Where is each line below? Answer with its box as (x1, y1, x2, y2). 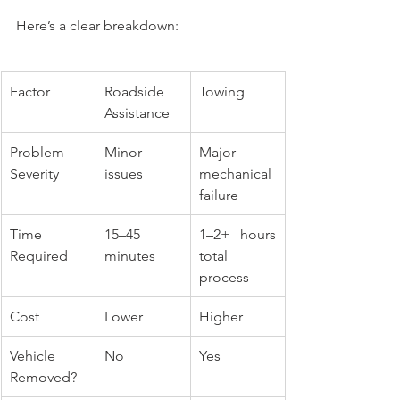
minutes (104, 246, 155, 264)
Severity (10, 164, 59, 182)
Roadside (104, 82, 164, 100)
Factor (10, 82, 50, 100)
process (199, 268, 249, 286)
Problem (10, 143, 64, 161)
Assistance (104, 104, 170, 121)
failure (199, 186, 238, 204)
